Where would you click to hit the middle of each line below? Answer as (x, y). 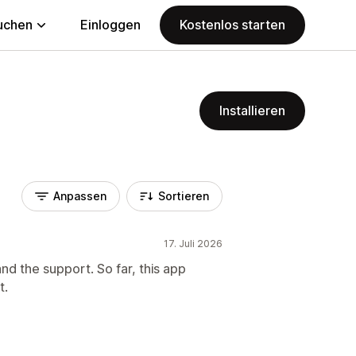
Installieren (252, 110)
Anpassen (80, 196)
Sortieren (184, 196)
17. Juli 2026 (193, 244)
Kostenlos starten (232, 25)
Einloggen (110, 25)
